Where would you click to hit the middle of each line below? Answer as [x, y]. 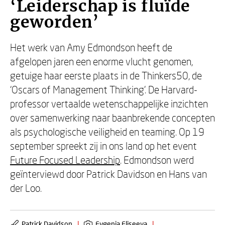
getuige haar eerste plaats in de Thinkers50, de [106, 75]
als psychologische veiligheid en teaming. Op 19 [107, 132]
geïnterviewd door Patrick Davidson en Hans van [108, 174]
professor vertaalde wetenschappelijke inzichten [109, 103]
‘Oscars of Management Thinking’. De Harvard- [104, 89]
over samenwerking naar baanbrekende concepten [113, 118]
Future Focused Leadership [65, 160]
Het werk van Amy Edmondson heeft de [91, 47]
